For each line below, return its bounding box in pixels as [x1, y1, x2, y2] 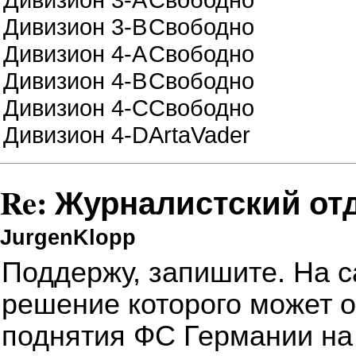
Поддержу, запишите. [2, 257, 293, 289]
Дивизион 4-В [3, 67, 147, 94]
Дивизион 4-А [3, 40, 147, 67]
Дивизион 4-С [3, 94, 149, 121]
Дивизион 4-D [3, 121, 149, 148]
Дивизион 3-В [3, 13, 147, 40]
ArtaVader [149, 121, 250, 148]
